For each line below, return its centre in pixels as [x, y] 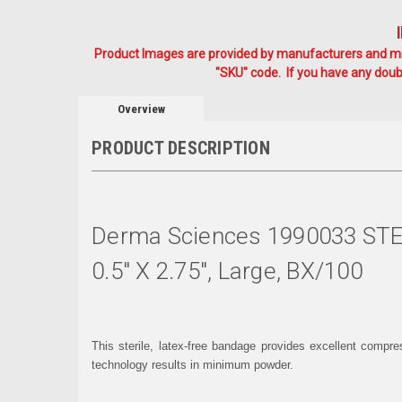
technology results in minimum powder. [192, 364]
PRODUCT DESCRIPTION [181, 148]
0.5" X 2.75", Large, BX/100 [227, 271]
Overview [141, 109]
